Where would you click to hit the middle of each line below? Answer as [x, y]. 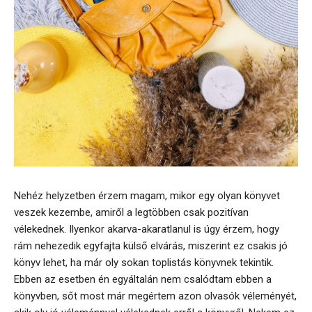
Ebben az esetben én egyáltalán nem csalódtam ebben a [143, 280]
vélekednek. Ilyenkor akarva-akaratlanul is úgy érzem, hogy [147, 229]
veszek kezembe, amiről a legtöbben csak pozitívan [131, 213]
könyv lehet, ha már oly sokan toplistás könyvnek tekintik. [144, 263]
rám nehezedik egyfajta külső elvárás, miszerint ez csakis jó [151, 246]
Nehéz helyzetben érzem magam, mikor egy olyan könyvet [147, 196]
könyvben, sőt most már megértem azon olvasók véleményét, [155, 296]
